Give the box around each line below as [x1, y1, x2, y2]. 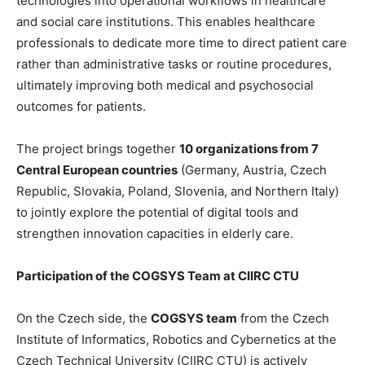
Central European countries [16, 162, 178, 178]
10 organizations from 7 [179, 141, 319, 156]
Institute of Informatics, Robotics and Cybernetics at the [16, 332, 336, 347]
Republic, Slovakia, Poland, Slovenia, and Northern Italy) [16, 183, 339, 199]
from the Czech [237, 310, 329, 326]
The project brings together [16, 141, 179, 156]
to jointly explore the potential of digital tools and [16, 204, 298, 220]
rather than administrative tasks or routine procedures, [16, 56, 332, 72]
